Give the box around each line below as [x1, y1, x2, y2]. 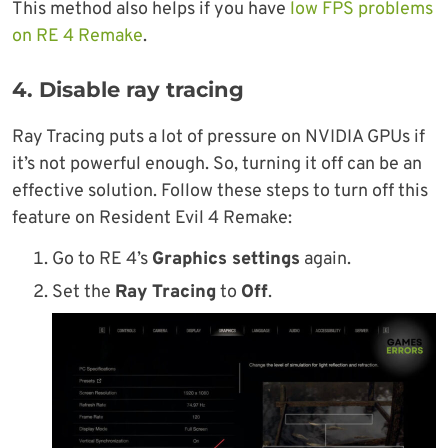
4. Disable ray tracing [12, 77, 244, 103]
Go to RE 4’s [52, 248, 152, 272]
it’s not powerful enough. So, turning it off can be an [12, 153, 422, 177]
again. [300, 248, 351, 272]
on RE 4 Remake [12, 25, 143, 49]
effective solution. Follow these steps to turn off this [12, 180, 428, 204]
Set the [52, 281, 115, 305]
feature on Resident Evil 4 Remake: [12, 207, 292, 231]
